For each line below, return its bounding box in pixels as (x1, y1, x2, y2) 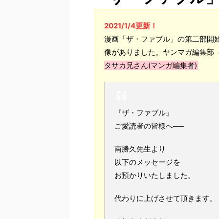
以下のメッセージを (114, 157, 180, 167)
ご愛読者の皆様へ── (114, 121, 184, 131)
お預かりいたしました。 (114, 171, 195, 180)
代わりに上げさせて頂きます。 (114, 194, 217, 203)
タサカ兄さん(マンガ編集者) (104, 61, 197, 70)
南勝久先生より (114, 144, 166, 154)
